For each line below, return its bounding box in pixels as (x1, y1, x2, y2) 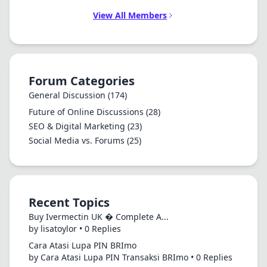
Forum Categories (29, 73, 135, 89)
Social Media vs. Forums (29, 135, 127, 146)
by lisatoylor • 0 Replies (29, 223, 121, 234)
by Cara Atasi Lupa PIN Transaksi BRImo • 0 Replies (29, 252, 232, 263)
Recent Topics (29, 194, 110, 210)
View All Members (93, 10, 167, 21)
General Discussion (29, 89, 108, 101)
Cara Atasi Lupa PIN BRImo (29, 240, 136, 251)
